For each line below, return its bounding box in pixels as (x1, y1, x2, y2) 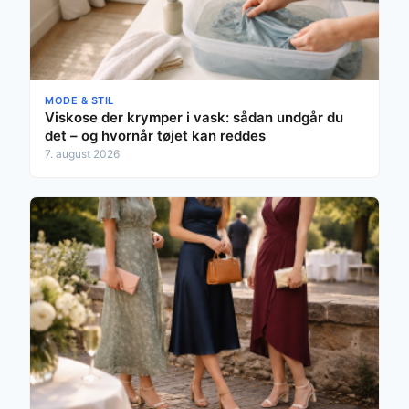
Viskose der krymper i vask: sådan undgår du (45, 108, 343, 126)
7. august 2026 (45, 146, 120, 161)
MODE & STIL (45, 93, 114, 107)
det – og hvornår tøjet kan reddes (45, 126, 266, 144)
